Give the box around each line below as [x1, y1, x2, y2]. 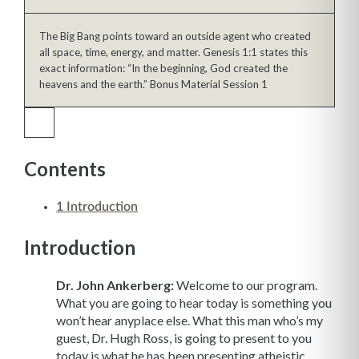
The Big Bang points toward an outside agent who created [39, 30, 311, 42]
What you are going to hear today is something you [56, 294, 332, 310]
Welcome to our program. [174, 276, 317, 292]
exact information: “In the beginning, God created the [39, 62, 288, 75]
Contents [24, 157, 106, 181]
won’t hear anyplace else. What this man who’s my [56, 312, 323, 328]
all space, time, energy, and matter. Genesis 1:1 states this [39, 46, 308, 58]
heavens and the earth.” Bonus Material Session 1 [39, 78, 268, 91]
